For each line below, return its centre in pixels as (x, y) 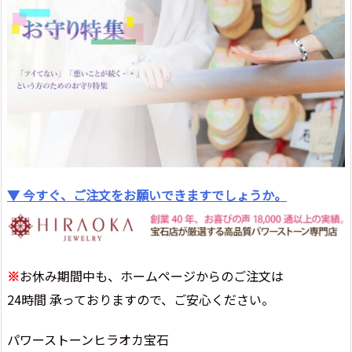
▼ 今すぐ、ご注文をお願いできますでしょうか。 (147, 195)
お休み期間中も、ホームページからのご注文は (152, 276)
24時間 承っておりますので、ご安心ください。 (141, 300)
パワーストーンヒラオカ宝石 (88, 339)
